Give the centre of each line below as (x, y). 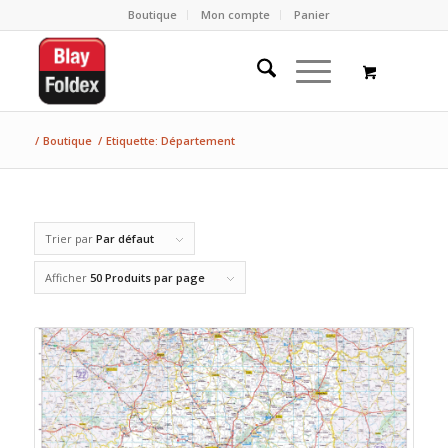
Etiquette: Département (170, 140)
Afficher (67, 277)
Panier (311, 14)
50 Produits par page (147, 277)
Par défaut (124, 238)
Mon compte (235, 14)
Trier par (70, 238)
